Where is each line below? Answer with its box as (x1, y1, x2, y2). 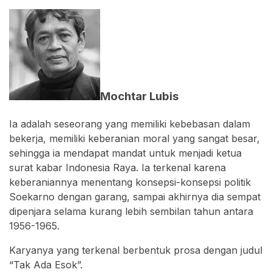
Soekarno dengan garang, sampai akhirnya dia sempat (9, 190, 260, 203)
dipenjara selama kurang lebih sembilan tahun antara (9, 205, 253, 217)
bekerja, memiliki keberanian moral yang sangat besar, (9, 132, 260, 144)
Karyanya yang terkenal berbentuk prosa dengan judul (9, 243, 262, 256)
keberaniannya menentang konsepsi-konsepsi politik (9, 175, 251, 188)
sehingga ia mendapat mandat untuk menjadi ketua (9, 146, 242, 159)
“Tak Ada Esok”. (9, 258, 83, 271)
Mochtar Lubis (100, 89, 178, 103)
